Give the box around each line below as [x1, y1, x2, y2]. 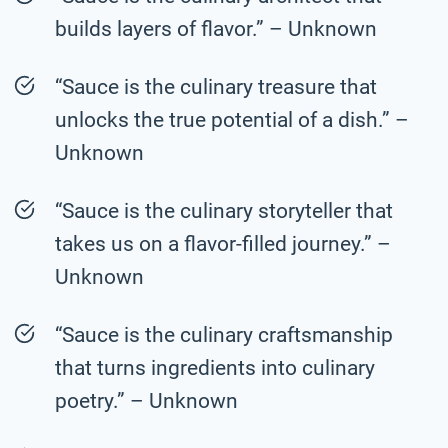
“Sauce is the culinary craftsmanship [55, 322, 393, 347]
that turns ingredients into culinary [55, 355, 375, 380]
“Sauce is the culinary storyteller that [55, 198, 393, 223]
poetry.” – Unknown [55, 388, 238, 413]
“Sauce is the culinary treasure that [55, 74, 377, 99]
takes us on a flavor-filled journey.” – [55, 231, 391, 256]
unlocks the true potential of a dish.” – [55, 107, 409, 132]
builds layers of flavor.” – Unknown [55, 16, 377, 41]
